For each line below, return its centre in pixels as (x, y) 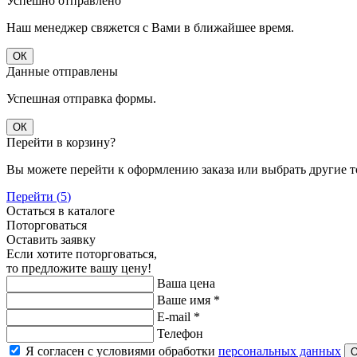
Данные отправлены (62, 71)
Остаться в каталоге (61, 210)
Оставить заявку (51, 239)
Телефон (180, 333)
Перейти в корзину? (61, 142)
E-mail (175, 316)
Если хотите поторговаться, (82, 253)
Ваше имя (185, 300)
